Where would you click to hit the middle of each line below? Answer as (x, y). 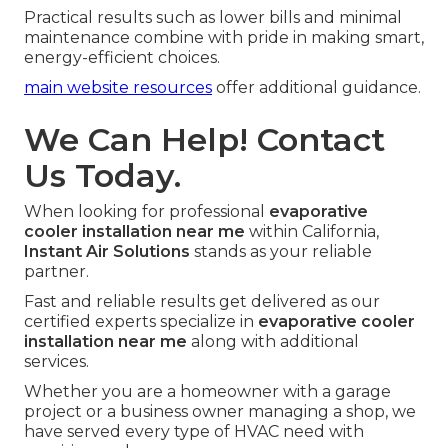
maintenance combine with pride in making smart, (224, 38)
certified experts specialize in (141, 322)
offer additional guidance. (316, 88)
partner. (56, 272)
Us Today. (102, 176)
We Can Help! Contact (204, 140)
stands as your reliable (281, 252)
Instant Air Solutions (107, 252)
